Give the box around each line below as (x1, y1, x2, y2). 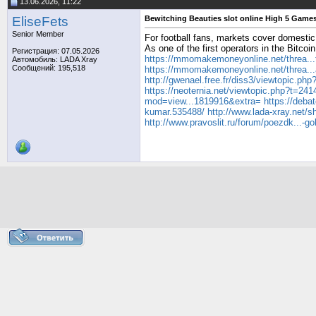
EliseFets (12, 14, 68, 29)
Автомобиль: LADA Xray (12, 55, 97, 63)
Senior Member (12, 30, 64, 38)
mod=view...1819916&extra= (145, 96, 261, 107)
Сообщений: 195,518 (12, 63, 85, 72)
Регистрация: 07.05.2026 (12, 47, 99, 55)
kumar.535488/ (145, 107, 205, 118)
